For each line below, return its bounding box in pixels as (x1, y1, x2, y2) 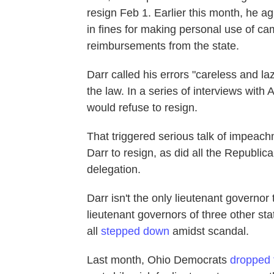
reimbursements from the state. (87, 40, 239, 53)
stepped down (101, 225, 169, 238)
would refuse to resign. (87, 102, 198, 114)
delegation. (87, 163, 141, 176)
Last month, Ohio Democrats (87, 254, 230, 267)
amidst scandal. (169, 225, 249, 238)
